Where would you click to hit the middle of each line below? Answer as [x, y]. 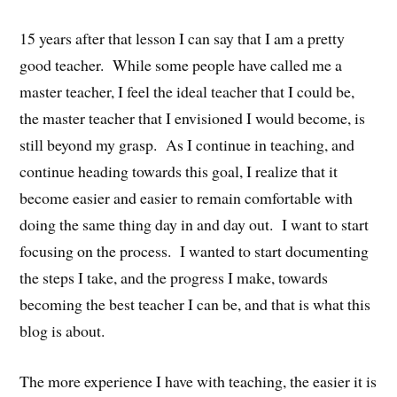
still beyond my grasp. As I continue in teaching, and [187, 144]
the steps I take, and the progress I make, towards [174, 277]
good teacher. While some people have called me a [181, 64]
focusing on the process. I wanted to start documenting [195, 250]
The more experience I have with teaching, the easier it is [198, 381]
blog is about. [62, 330]
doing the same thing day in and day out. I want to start [195, 224]
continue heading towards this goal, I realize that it [179, 171]
